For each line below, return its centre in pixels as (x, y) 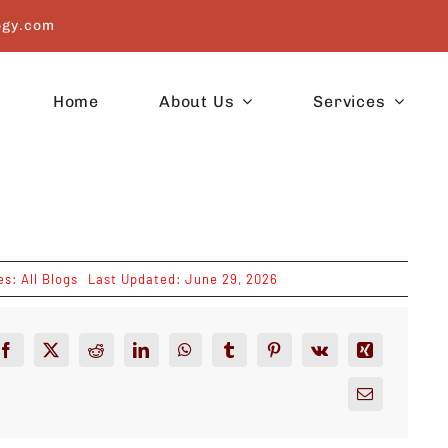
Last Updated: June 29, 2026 (182, 279)
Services (349, 101)
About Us (197, 101)
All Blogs (49, 279)
